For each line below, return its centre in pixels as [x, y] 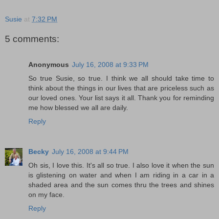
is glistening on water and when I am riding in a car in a [121, 175]
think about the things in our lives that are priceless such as [121, 88]
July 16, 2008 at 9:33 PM [110, 64]
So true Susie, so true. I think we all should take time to [121, 78]
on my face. [46, 194]
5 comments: [32, 39]
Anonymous [49, 64]
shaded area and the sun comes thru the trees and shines [121, 185]
